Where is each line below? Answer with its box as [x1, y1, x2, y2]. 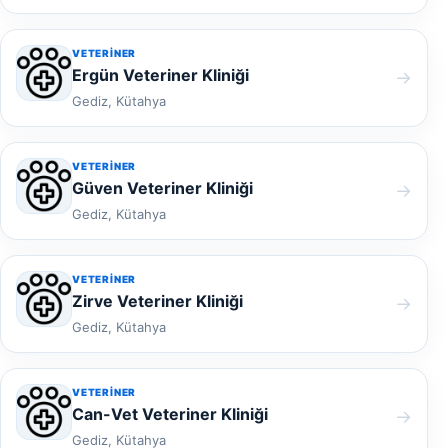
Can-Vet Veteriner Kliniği [72, 404, 268, 424]
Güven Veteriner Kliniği [72, 178, 253, 198]
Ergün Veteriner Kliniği [72, 65, 249, 85]
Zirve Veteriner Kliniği [72, 291, 243, 311]
